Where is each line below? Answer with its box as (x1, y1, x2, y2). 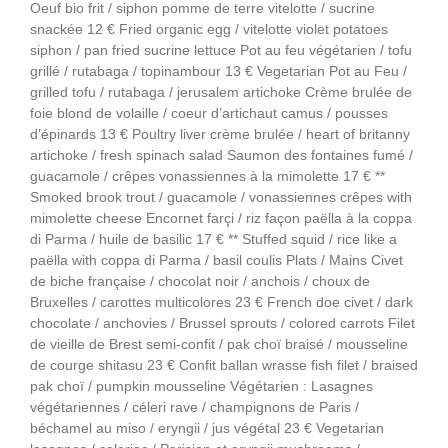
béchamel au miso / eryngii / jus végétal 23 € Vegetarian (30, 420, 384, 437)
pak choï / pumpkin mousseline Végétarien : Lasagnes (30, 378, 373, 395)
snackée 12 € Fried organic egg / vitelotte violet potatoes (30, 21, 388, 38)
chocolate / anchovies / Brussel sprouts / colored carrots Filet (30, 315, 415, 332)
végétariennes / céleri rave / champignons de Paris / (30, 399, 359, 416)
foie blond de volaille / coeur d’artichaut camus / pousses (30, 105, 388, 122)
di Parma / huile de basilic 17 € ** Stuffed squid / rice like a (30, 231, 397, 248)
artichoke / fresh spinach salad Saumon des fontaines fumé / (30, 147, 413, 164)
